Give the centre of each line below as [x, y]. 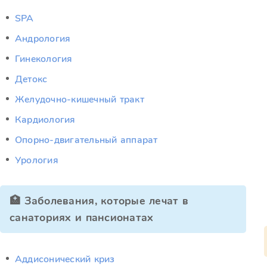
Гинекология [44, 59]
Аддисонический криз [65, 259]
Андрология [43, 39]
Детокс [31, 79]
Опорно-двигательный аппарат [86, 140]
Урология [37, 160]
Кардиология [45, 120]
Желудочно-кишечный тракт [80, 100]
